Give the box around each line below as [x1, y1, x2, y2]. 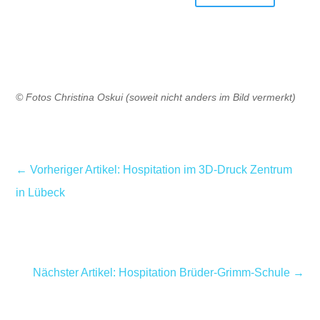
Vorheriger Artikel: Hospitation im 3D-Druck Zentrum [30, 164, 293, 176]
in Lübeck [16, 186, 66, 199]
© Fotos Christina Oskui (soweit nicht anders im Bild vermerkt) [16, 91, 296, 103]
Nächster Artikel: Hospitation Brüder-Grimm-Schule [32, 266, 290, 279]
